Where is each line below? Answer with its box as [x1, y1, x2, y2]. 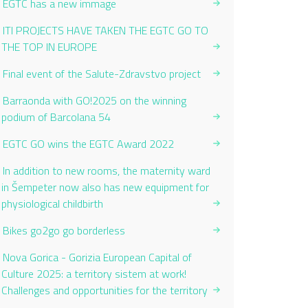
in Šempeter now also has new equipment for [1, 179, 209, 195]
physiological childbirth [1, 195, 103, 212]
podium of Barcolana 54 [1, 109, 111, 125]
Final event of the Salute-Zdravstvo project [3, 65, 201, 82]
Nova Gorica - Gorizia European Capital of [3, 249, 192, 265]
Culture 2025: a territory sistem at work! [1, 265, 186, 282]
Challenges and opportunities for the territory [1, 282, 208, 298]
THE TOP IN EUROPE [1, 38, 97, 55]
